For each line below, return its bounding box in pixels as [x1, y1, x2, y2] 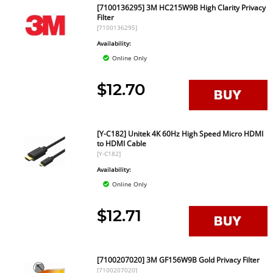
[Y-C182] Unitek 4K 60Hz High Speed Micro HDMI [97, 129, 264, 139]
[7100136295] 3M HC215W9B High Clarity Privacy [97, 2, 266, 13]
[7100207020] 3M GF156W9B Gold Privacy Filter [97, 255, 260, 265]
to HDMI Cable [97, 138, 147, 149]
